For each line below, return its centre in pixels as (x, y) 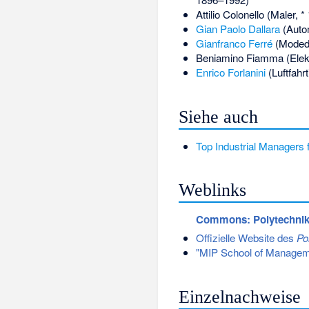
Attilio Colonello (230, 14)
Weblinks (213, 190)
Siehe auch (219, 117)
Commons (221, 220)
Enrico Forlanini (230, 72)
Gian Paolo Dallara (238, 29)
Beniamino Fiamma (239, 58)
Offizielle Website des (246, 237)
